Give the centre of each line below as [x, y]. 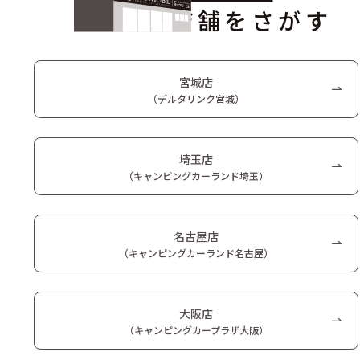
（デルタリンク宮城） [196, 98]
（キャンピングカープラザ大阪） [196, 329]
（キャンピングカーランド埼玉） [196, 175]
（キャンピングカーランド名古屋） [196, 252]
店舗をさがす [252, 20]
